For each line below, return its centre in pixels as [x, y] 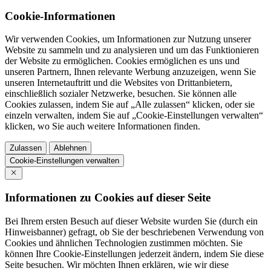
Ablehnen [70, 148]
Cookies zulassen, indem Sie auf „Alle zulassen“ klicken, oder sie [130, 105]
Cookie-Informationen [60, 16]
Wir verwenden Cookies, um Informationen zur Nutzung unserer [128, 39]
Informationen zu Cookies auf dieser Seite [108, 198]
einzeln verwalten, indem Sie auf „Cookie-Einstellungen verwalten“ [134, 116]
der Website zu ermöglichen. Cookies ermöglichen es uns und [122, 61]
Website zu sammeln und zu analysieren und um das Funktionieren [132, 50]
